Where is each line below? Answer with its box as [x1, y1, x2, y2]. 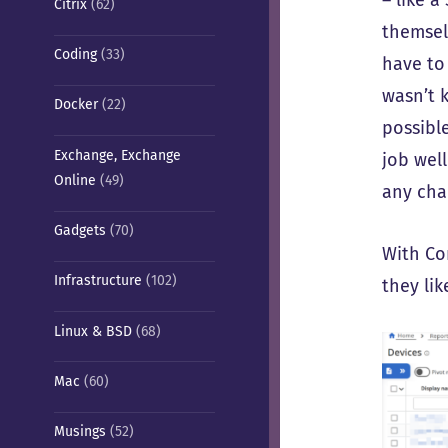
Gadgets [53, 222, 106, 240]
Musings [53, 423, 106, 441]
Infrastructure [53, 272, 142, 290]
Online [53, 171, 96, 189]
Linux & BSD [53, 322, 132, 340]
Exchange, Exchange [53, 146, 181, 164]
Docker [53, 96, 98, 114]
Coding [53, 46, 97, 64]
